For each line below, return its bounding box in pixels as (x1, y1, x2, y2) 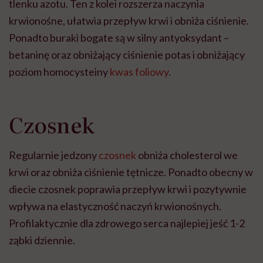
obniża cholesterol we (136, 148, 238, 161)
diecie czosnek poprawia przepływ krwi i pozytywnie (9, 182, 247, 195)
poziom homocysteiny (9, 65, 110, 78)
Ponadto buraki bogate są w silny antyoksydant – (9, 31, 229, 44)
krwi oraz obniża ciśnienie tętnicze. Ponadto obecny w (9, 165, 253, 178)
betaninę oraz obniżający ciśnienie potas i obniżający (9, 48, 245, 61)
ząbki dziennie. (9, 233, 75, 247)
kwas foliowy (110, 65, 168, 78)
